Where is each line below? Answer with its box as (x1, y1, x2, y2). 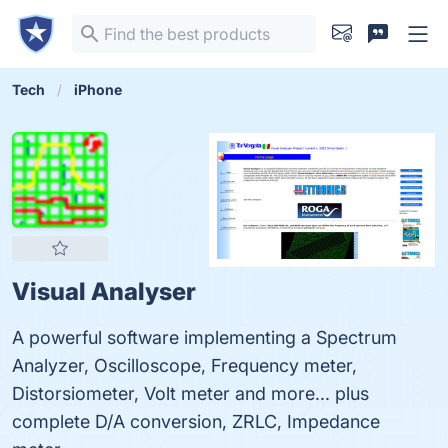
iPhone (74, 81, 122, 98)
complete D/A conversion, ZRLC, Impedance (12, 411, 380, 432)
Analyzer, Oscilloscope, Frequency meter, (12, 355, 357, 376)
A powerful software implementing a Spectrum (12, 327, 397, 348)
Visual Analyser (12, 277, 196, 306)
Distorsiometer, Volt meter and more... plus (12, 383, 369, 404)
